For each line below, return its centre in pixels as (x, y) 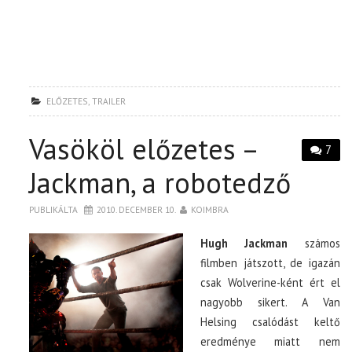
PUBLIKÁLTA (55, 209)
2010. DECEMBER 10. (137, 209)
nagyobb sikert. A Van (270, 302)
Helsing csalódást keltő (270, 321)
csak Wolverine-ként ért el (270, 282)
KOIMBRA (210, 209)
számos (322, 243)
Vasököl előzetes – (143, 148)
